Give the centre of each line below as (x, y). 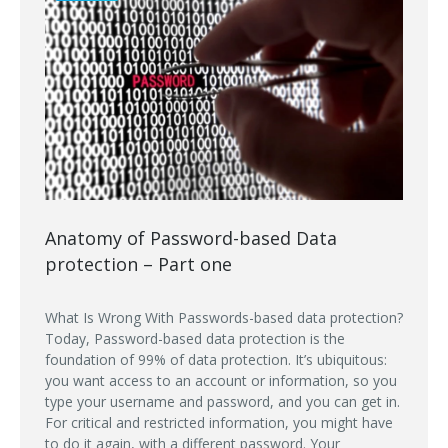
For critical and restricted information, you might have (219, 423)
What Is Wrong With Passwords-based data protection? (224, 318)
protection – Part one (138, 264)
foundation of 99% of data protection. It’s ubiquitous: (216, 360)
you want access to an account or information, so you (221, 381)
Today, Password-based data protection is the (195, 339)
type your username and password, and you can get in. (222, 402)
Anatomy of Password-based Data (191, 238)
